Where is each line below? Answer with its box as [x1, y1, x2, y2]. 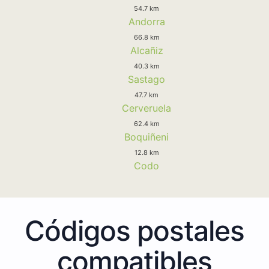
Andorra [128, 15, 165, 28]
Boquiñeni [124, 130, 169, 143]
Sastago [128, 73, 165, 85]
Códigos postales [25, 213, 244, 247]
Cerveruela [122, 101, 171, 114]
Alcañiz [130, 44, 163, 56]
